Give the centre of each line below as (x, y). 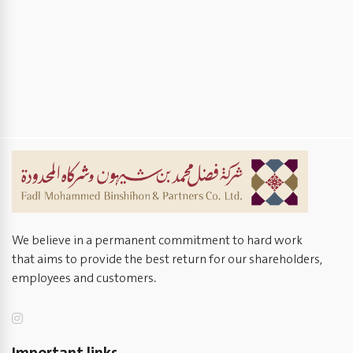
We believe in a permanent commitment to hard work (157, 241)
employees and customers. (84, 279)
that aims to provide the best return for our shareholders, (167, 260)
